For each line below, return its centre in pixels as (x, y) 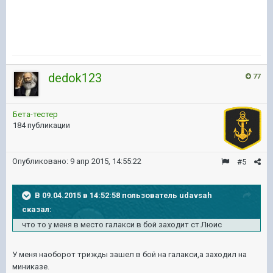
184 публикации (41, 126)
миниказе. (31, 267)
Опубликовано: (41, 161)
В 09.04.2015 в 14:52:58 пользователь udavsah (123, 196)
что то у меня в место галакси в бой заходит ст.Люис (122, 225)
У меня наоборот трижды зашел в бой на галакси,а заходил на (129, 255)
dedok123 (75, 78)
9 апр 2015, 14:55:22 (106, 161)
